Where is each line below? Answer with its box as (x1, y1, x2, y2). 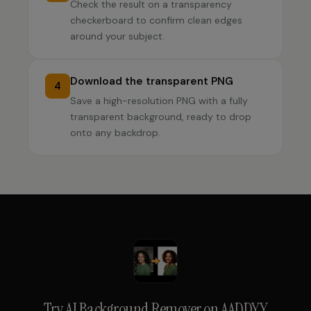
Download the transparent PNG (70, 74, 233, 88)
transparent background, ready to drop (70, 110, 251, 123)
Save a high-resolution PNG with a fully (70, 94, 248, 107)
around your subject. (70, 30, 165, 42)
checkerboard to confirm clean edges (70, 14, 242, 26)
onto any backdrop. (70, 126, 160, 139)
